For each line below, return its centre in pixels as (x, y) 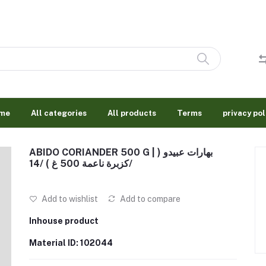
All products (132, 113)
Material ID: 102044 (71, 243)
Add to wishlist (69, 199)
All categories (59, 113)
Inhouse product (64, 221)
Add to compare (149, 199)
